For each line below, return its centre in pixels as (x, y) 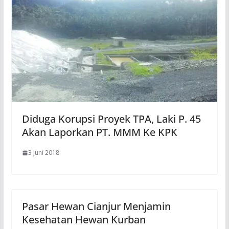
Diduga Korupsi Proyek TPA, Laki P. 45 (111, 119)
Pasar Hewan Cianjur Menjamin (96, 207)
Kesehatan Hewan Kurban (84, 220)
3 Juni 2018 (43, 153)
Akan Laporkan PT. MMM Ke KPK (99, 132)
